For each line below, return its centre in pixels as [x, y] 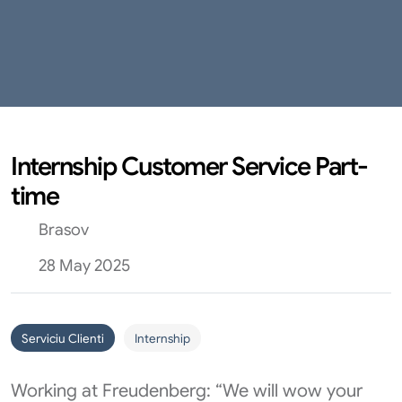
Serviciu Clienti [63, 339]
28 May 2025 [82, 266]
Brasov [61, 230]
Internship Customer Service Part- [189, 166]
